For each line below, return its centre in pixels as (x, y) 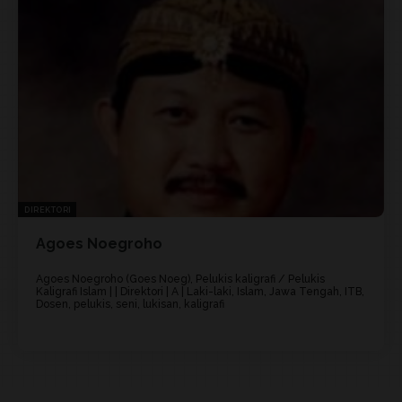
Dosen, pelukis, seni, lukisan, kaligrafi (130, 304)
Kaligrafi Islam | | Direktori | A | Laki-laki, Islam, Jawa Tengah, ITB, (200, 291)
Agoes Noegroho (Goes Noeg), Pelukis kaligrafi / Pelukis (180, 279)
